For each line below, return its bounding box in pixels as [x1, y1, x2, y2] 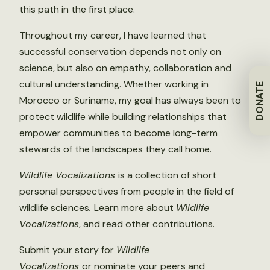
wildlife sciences [19, 201, 89, 214]
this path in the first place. [19, 3, 135, 16]
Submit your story [19, 243, 99, 256]
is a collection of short [118, 169, 216, 181]
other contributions [125, 218, 213, 230]
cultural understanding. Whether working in [19, 78, 209, 90]
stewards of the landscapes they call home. [19, 143, 212, 155]
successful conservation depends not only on [19, 45, 221, 58]
